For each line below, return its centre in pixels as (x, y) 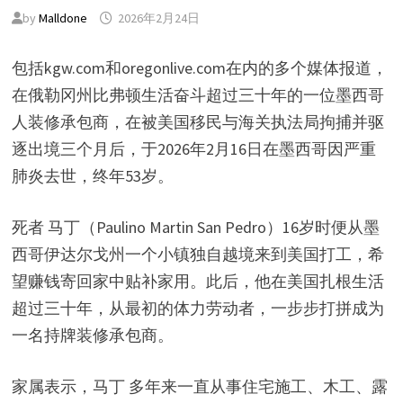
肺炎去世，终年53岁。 (92, 176)
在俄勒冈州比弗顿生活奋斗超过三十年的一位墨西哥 (197, 95)
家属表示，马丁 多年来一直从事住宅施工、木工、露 (199, 386)
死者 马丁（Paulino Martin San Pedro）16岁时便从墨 (195, 227)
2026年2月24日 (158, 18)
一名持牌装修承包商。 (92, 335)
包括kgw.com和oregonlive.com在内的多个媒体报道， (199, 68)
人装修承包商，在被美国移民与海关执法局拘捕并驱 (197, 122)
